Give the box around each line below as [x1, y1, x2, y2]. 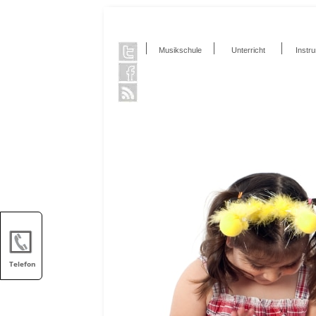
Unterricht [231, 46, 265, 54]
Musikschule [159, 46, 202, 54]
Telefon [9, 259, 36, 269]
